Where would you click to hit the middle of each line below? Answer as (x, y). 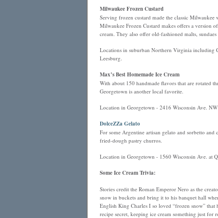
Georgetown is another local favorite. (141, 91)
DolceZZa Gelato (120, 124)
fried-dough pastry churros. (131, 140)
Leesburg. (111, 58)
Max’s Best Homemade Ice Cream (139, 74)
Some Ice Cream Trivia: (127, 173)
